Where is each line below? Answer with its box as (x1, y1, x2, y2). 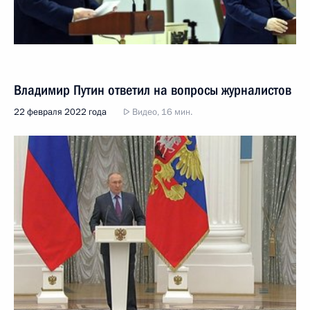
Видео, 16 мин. (130, 106, 192, 118)
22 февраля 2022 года (14, 106, 107, 118)
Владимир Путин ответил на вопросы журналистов (14, 82, 291, 98)
